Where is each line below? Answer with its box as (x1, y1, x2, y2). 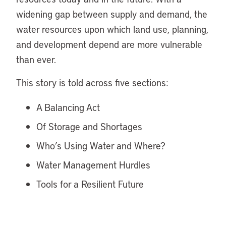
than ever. (16, 53, 56, 66)
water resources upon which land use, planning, (16, 23, 208, 35)
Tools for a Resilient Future (36, 178, 144, 190)
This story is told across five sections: (16, 76, 168, 89)
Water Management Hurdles (36, 158, 150, 171)
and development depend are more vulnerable (16, 38, 202, 50)
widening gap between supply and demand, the (16, 8, 207, 20)
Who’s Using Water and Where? (36, 139, 165, 152)
